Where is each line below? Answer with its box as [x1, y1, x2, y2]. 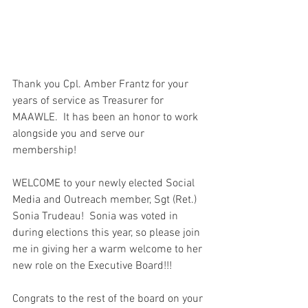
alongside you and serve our [12, 126, 147, 141]
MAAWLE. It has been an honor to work [12, 110, 201, 124]
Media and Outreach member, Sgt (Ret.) [12, 192, 199, 207]
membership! [12, 143, 82, 157]
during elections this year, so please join [12, 225, 203, 240]
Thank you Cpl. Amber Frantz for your [12, 77, 191, 91]
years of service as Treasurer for [12, 93, 166, 108]
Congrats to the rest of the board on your [12, 291, 206, 306]
